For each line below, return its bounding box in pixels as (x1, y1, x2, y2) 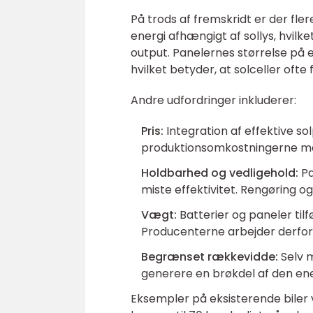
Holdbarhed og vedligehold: (141, 165, 298, 181)
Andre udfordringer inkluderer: (131, 92, 296, 108)
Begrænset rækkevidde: (141, 249, 278, 265)
